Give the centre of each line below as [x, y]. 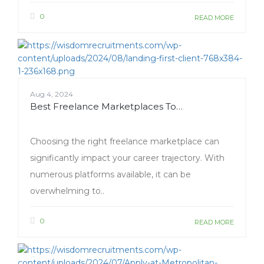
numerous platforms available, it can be [110, 175]
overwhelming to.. [67, 191]
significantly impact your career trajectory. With [127, 158]
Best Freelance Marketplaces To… [106, 107]
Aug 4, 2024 [52, 94]
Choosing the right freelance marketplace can [125, 142]
